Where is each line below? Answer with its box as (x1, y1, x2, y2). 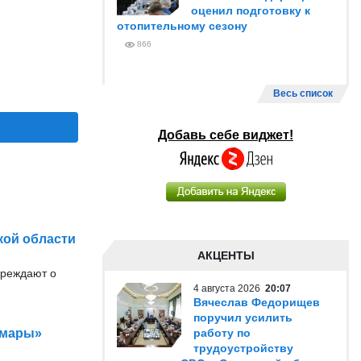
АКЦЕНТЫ (197, 249, 255, 262)
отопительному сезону (117, 19, 247, 32)
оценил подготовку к (191, 4, 310, 17)
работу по (193, 326, 251, 339)
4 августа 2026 (193, 283, 265, 294)
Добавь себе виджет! (158, 128, 293, 142)
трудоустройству (193, 342, 293, 355)
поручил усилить (193, 311, 293, 324)
